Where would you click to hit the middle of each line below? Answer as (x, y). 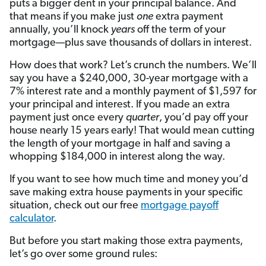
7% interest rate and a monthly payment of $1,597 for (133, 91)
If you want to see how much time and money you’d (129, 179)
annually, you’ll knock (60, 30)
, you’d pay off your (204, 118)
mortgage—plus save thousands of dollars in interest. (131, 43)
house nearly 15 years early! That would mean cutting (132, 131)
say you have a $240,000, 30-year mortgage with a (129, 78)
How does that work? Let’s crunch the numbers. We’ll (133, 65)
